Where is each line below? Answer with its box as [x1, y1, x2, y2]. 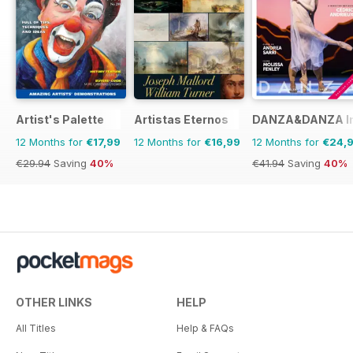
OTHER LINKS [16, 295, 92, 309]
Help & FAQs [176, 321, 234, 334]
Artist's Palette [16, 112, 104, 126]
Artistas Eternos [134, 112, 229, 126]
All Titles [16, 321, 56, 334]
